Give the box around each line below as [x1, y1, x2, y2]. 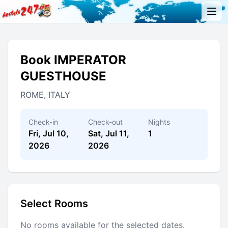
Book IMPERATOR [20, 52, 126, 67]
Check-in [28, 117, 58, 126]
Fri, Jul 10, [28, 128, 69, 138]
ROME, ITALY [20, 89, 70, 100]
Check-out [88, 117, 123, 126]
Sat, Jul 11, [88, 128, 130, 138]
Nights [148, 117, 170, 126]
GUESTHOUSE [20, 68, 106, 83]
